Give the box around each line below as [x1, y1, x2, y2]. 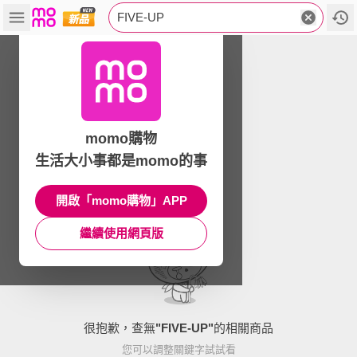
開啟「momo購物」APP [55, 194, 187, 207]
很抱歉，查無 [84, 320, 155, 335]
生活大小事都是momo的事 [35, 153, 207, 169]
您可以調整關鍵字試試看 [121, 343, 236, 355]
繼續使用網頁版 [79, 226, 163, 240]
